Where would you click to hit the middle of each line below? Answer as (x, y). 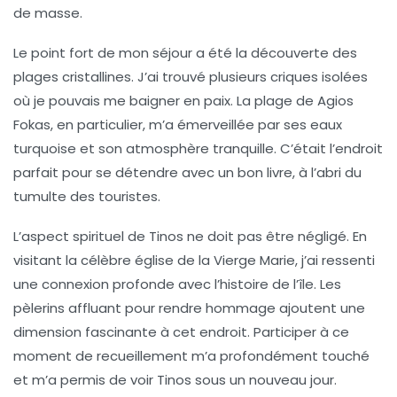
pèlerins (39, 307)
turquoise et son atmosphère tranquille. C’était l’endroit (198, 148)
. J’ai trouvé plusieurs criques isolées (249, 76)
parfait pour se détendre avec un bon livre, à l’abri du (187, 172)
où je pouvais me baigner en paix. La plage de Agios (183, 100)
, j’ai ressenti (335, 260)
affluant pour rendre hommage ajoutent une (215, 307)
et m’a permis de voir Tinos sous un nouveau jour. (175, 379)
